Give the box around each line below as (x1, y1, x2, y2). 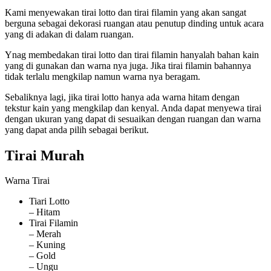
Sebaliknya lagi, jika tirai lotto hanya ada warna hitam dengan (5, 91, 240, 102)
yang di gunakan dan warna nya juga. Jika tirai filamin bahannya (5, 60, 251, 71)
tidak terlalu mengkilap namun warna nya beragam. (5, 71, 200, 82)
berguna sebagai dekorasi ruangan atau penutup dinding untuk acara (5, 18, 264, 28)
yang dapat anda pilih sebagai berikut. (5, 124, 149, 135)
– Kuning (29, 240, 65, 250)
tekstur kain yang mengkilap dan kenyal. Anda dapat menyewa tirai (5, 102, 261, 113)
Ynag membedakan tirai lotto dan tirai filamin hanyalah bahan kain (5, 49, 259, 60)
